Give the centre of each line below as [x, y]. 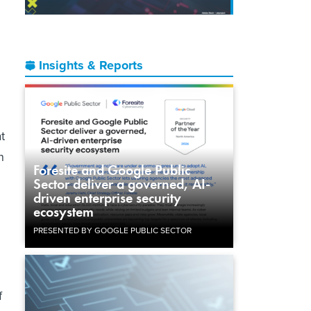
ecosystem [64, 211]
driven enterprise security [107, 197]
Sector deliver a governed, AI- [122, 184]
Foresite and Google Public [112, 170]
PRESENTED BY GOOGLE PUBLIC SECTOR [112, 230]
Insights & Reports [91, 65]
